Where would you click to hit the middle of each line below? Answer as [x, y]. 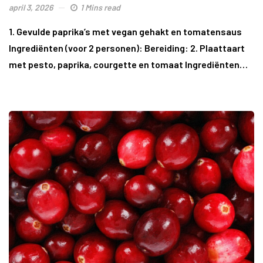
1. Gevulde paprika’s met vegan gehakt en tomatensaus [125, 32]
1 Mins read [100, 8]
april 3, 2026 [31, 8]
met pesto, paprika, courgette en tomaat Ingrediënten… [128, 65]
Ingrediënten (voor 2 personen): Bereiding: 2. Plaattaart [127, 48]
